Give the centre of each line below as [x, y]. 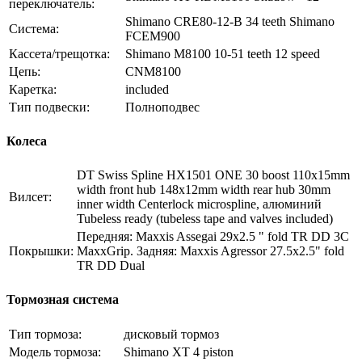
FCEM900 [153, 36]
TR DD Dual [111, 266]
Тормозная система [63, 300]
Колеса [27, 141]
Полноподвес [162, 107]
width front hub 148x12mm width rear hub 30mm [204, 190]
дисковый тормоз [171, 334]
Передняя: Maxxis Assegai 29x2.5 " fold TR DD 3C [213, 237]
